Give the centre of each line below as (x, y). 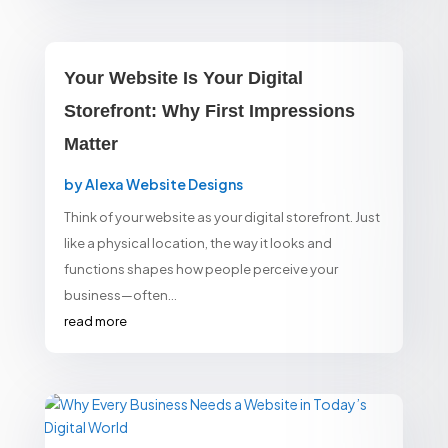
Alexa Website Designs (163, 183)
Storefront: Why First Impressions (209, 110)
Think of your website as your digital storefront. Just (221, 216)
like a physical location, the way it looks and (197, 242)
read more (95, 320)
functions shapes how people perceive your (200, 268)
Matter (90, 143)
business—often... (120, 294)
